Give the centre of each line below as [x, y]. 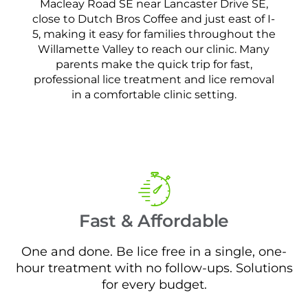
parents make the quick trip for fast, [154, 65]
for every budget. [154, 284]
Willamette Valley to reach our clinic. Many [154, 49]
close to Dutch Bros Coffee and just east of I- [154, 19]
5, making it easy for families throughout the [154, 34]
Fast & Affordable [154, 220]
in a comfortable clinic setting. [154, 95]
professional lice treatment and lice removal [154, 80]
